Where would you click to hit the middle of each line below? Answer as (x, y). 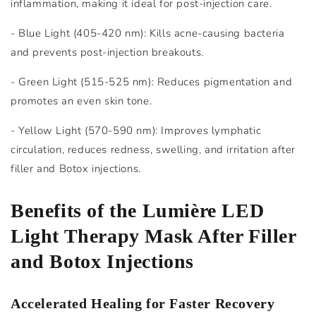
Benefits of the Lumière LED (138, 210)
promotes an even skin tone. (81, 101)
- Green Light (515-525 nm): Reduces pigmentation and (152, 81)
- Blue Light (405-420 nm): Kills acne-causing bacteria (148, 33)
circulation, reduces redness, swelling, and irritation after (153, 149)
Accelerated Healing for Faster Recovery (143, 303)
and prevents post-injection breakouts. (107, 52)
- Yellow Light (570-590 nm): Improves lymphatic (136, 130)
